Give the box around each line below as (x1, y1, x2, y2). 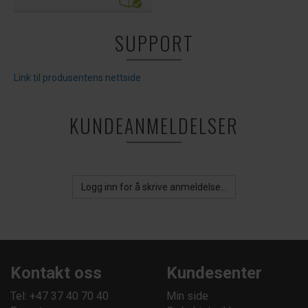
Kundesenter (166, 263, 262, 283)
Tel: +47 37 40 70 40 (10, 289, 109, 302)
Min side (166, 289, 208, 302)
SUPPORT (114, 29, 194, 57)
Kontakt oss (10, 263, 102, 283)
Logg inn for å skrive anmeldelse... (81, 181, 227, 192)
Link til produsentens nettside (14, 72, 141, 83)
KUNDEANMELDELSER (69, 111, 239, 140)
